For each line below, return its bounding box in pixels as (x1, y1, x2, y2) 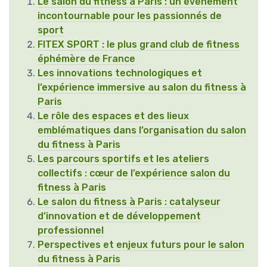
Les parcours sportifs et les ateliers (38, 153, 209, 165)
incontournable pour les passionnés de (38, 10, 222, 22)
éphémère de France (38, 53, 135, 65)
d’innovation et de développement (38, 210, 201, 222)
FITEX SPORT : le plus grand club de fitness (38, 39, 240, 51)
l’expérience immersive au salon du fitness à (38, 82, 246, 94)
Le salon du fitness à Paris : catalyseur (38, 196, 221, 208)
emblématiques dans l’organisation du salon (38, 125, 246, 136)
